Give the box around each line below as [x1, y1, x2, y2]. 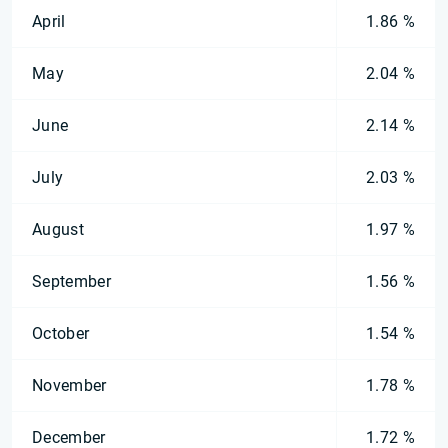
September [32, 272, 111, 291]
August [32, 220, 84, 239]
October [32, 324, 90, 343]
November [32, 376, 107, 395]
